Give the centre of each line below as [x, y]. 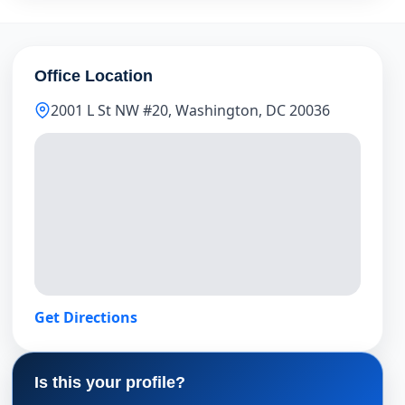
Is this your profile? [110, 382]
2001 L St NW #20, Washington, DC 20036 [191, 110]
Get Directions [86, 317]
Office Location [94, 76]
